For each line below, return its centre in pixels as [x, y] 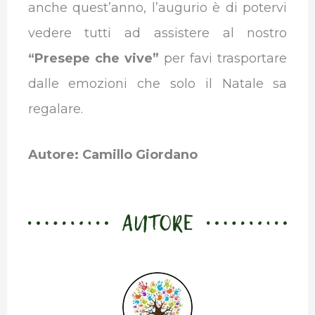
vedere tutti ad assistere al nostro [157, 33]
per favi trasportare [223, 59]
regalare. [55, 109]
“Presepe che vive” [93, 59]
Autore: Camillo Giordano [112, 154]
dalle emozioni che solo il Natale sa [157, 84]
